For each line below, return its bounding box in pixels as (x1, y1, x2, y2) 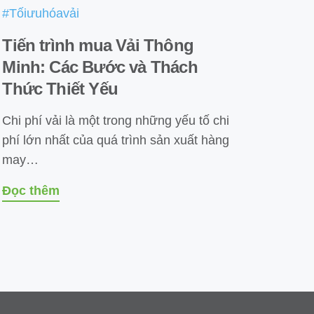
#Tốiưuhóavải (2, 6, 80, 20)
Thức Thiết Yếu (2, 78, 118, 98)
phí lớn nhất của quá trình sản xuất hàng (2, 132, 230, 147)
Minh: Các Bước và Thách (2, 57, 198, 76)
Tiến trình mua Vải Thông (2, 35, 193, 55)
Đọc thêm (2, 183, 60, 198)
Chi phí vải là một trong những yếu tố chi (2, 113, 230, 128)
